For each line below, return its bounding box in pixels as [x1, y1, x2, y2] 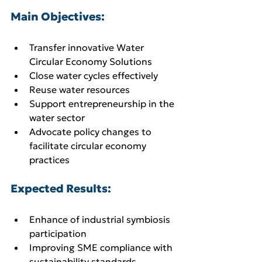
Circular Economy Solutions [29, 56, 152, 68]
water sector [29, 112, 85, 124]
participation [29, 227, 87, 240]
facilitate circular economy [29, 140, 149, 152]
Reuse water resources [29, 84, 130, 96]
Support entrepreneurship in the [29, 98, 177, 110]
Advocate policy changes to [29, 126, 154, 138]
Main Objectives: [11, 9, 105, 24]
